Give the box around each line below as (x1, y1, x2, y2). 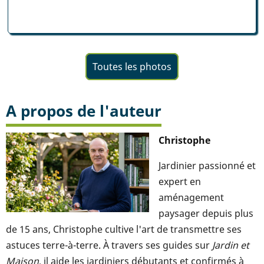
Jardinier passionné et (159, 159, 256, 172)
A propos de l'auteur (6, 100, 161, 121)
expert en (159, 174, 201, 188)
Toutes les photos (93, 60, 171, 73)
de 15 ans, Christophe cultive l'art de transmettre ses (6, 222, 242, 236)
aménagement (159, 190, 224, 204)
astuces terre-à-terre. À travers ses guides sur (6, 238, 212, 252)
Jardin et (212, 238, 249, 252)
